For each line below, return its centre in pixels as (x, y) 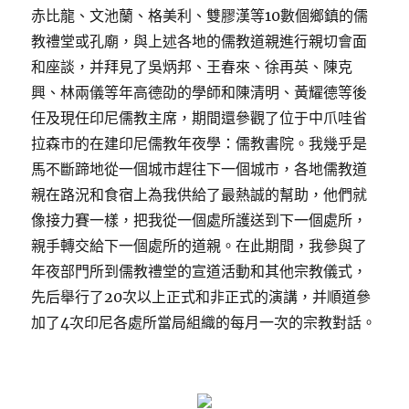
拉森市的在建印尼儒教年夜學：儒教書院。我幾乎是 (199, 144)
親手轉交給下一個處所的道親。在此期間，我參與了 (199, 246)
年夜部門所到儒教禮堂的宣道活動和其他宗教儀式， (199, 272)
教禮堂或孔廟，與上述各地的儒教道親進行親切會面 (199, 42)
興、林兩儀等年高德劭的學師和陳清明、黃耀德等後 (199, 93)
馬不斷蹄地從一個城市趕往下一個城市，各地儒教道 (199, 169)
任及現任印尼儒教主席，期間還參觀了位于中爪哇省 (199, 118)
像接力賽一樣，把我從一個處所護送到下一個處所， (199, 220)
